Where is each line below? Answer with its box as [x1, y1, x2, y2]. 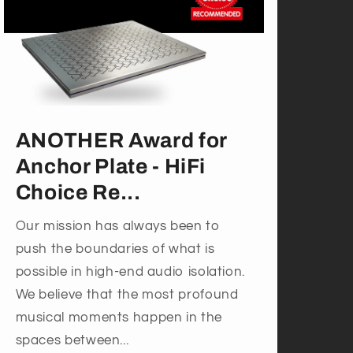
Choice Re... [15, 180, 141, 204]
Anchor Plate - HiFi [15, 154, 206, 178]
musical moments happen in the [15, 310, 222, 325]
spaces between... [15, 333, 129, 348]
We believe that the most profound [15, 288, 239, 303]
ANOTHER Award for [15, 128, 227, 152]
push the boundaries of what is [15, 242, 215, 257]
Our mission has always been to [15, 219, 221, 234]
